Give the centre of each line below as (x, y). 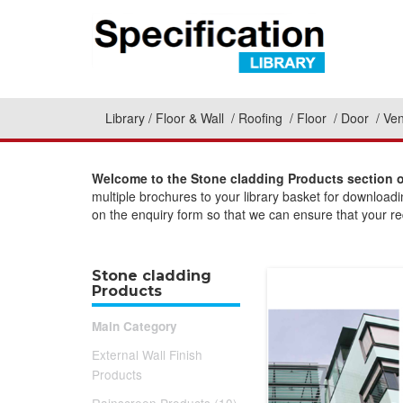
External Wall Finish (147, 354)
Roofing (262, 118)
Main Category (134, 326)
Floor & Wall (192, 118)
